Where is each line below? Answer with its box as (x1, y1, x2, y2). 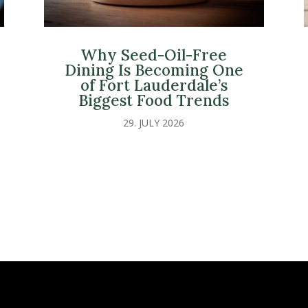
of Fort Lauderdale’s (80, 75, 228, 96)
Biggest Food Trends (78, 90, 230, 111)
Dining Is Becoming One (64, 60, 243, 80)
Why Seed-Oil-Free (80, 45, 228, 65)
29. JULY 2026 (123, 116, 185, 130)
